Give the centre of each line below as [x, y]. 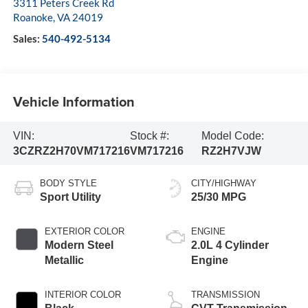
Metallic [64, 261]
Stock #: [149, 135]
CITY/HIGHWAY [224, 184]
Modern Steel [79, 245]
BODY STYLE [68, 184]
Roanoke [33, 18]
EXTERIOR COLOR [84, 232]
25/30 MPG [219, 197]
